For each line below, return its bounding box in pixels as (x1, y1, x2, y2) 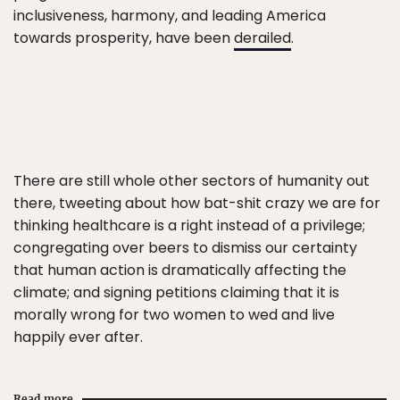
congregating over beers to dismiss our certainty (13, 237, 357, 258)
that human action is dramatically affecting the (13, 260, 346, 280)
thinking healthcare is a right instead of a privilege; (13, 215, 365, 236)
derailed (234, 28, 291, 48)
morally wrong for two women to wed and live (13, 304, 335, 325)
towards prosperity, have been (13, 28, 234, 48)
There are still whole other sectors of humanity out (13, 171, 370, 191)
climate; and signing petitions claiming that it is (13, 282, 339, 303)
